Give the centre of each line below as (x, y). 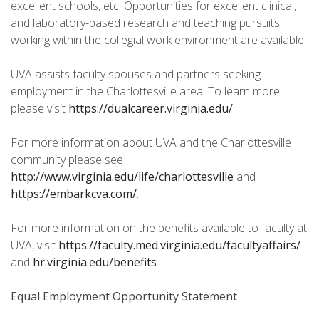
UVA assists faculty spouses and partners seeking (136, 74)
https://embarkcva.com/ (74, 194)
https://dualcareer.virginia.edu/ (151, 109)
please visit (40, 109)
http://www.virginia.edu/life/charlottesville (122, 177)
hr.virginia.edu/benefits (95, 262)
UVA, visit (35, 245)
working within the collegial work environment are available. (158, 40)
